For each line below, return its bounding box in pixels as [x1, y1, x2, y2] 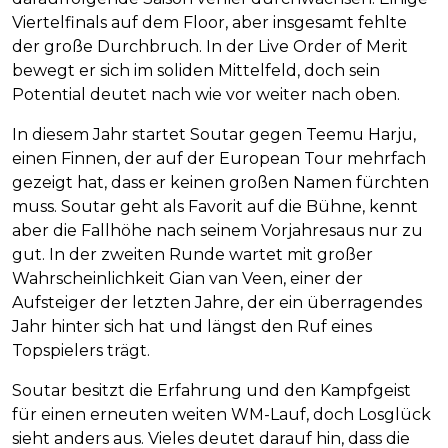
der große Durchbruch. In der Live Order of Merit [12, 37, 408, 57]
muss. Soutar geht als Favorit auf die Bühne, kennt [12, 197, 418, 217]
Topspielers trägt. [12, 341, 150, 361]
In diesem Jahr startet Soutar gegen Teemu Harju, [12, 125, 416, 145]
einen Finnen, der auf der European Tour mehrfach [12, 149, 426, 169]
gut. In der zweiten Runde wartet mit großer [12, 245, 373, 265]
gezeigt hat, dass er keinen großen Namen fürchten [12, 173, 429, 193]
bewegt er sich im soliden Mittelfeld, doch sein [12, 61, 380, 81]
